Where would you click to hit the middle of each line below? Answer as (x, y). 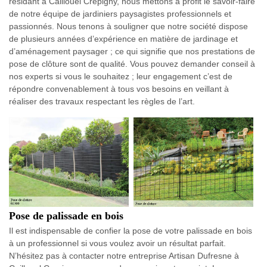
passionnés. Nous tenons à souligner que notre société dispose (128, 26)
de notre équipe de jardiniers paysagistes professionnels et (120, 14)
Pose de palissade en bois (66, 216)
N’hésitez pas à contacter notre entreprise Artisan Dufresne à (124, 256)
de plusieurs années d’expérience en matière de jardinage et (123, 39)
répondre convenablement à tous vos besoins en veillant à (119, 89)
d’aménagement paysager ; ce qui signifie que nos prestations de (132, 51)
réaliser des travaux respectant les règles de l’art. (102, 101)
